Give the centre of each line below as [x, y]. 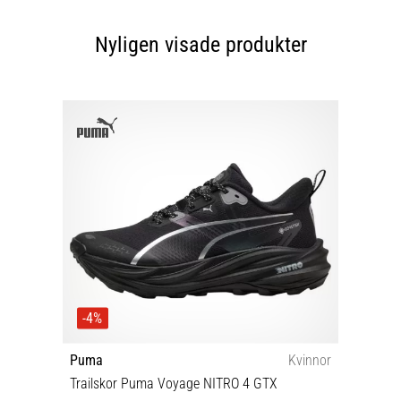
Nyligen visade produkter [200, 45]
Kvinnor [310, 360]
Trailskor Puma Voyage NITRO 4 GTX [174, 383]
